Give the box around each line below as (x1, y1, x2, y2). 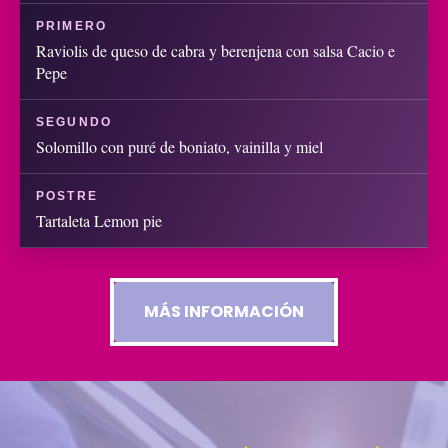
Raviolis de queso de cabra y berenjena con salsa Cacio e (36, 39, 395, 61)
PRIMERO (36, 18, 108, 33)
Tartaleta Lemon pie (36, 209, 162, 231)
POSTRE (36, 188, 98, 203)
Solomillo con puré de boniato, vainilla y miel (36, 135, 323, 157)
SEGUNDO (36, 114, 113, 129)
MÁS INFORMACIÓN (144, 299, 304, 323)
